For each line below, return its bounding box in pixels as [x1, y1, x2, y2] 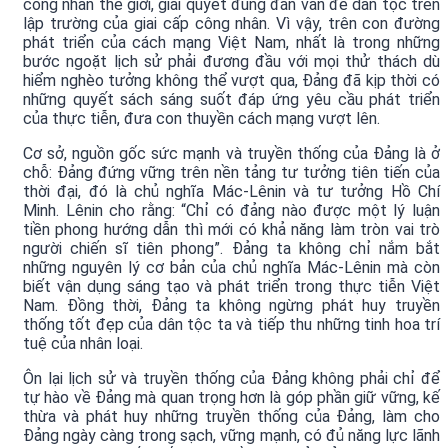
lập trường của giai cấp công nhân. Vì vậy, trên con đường [23, 14, 440, 34]
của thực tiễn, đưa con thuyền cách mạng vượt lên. [23, 109, 380, 129]
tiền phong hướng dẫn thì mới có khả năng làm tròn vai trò [23, 220, 440, 240]
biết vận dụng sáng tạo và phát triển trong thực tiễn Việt [23, 277, 440, 297]
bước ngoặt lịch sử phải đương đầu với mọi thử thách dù [23, 52, 440, 72]
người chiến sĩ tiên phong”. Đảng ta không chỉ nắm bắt [23, 239, 440, 259]
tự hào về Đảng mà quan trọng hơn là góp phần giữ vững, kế [23, 388, 440, 408]
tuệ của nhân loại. [23, 334, 143, 354]
